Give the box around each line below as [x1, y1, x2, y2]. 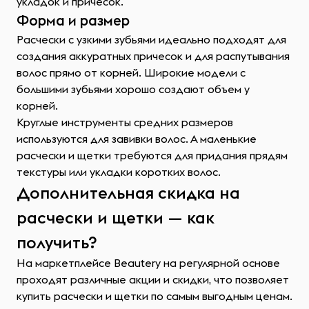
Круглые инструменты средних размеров [17, 115, 233, 129]
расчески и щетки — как [17, 207, 215, 228]
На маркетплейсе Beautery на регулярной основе [17, 256, 280, 270]
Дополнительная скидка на [17, 182, 240, 203]
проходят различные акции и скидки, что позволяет [17, 272, 289, 286]
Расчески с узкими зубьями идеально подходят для [17, 32, 286, 46]
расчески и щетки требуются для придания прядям [17, 148, 288, 162]
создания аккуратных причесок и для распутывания [17, 49, 290, 63]
